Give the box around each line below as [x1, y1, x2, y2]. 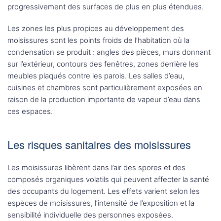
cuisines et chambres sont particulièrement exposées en [7, 83, 202, 93]
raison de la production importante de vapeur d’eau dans [7, 95, 200, 105]
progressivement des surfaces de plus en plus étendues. [7, 2, 204, 12]
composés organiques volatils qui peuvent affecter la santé [7, 175, 209, 184]
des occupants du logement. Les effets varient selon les [7, 186, 200, 196]
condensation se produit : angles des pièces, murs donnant [7, 47, 211, 57]
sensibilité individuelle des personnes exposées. [7, 210, 173, 220]
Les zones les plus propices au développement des [7, 24, 184, 34]
